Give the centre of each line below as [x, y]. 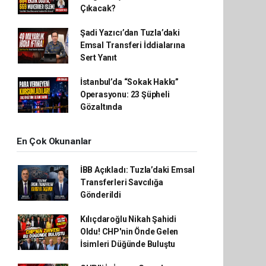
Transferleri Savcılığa [121, 182]
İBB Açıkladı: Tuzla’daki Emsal [137, 170]
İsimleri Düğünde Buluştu [128, 244]
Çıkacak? [98, 8]
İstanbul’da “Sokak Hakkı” [129, 82]
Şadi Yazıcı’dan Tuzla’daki [130, 33]
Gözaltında [101, 107]
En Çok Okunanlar [54, 141]
